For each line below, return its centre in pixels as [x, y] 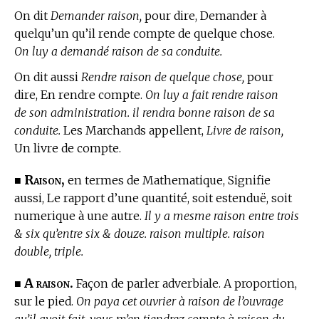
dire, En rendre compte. [80, 94]
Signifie [248, 180]
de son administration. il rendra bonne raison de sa [145, 112]
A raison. [49, 283]
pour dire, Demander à [204, 16]
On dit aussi [48, 77]
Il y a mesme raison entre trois [222, 215]
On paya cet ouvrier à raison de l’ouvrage [180, 301]
